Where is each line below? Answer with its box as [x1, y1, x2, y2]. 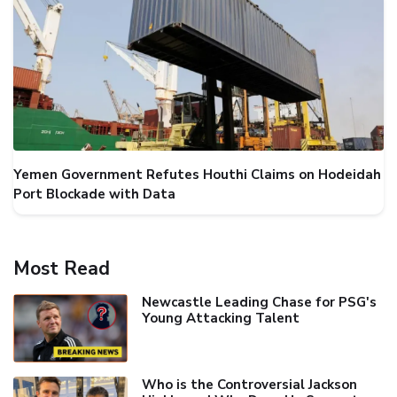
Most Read [13, 256, 110, 281]
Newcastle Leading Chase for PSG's [141, 293, 377, 311]
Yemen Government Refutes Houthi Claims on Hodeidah [13, 166, 381, 183]
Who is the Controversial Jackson [141, 376, 357, 394]
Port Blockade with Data [13, 185, 175, 203]
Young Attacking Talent [141, 309, 300, 327]
